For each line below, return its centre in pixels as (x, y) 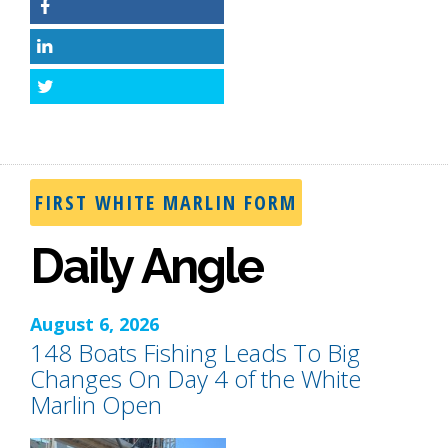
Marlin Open (96, 405)
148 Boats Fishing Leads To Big (195, 353)
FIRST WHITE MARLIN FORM (166, 203)
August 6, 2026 (94, 324)
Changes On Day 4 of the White (195, 379)
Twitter (93, 93)
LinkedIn (95, 53)
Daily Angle (146, 266)
